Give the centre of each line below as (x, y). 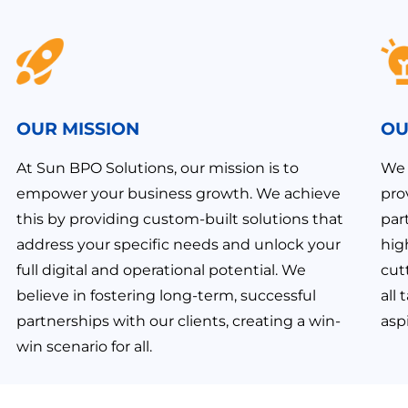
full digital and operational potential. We (162, 270)
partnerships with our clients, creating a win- (179, 321)
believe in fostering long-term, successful (167, 296)
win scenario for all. (85, 347)
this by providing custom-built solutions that (180, 219)
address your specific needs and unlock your (179, 245)
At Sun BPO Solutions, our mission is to (158, 168)
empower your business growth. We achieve (179, 194)
